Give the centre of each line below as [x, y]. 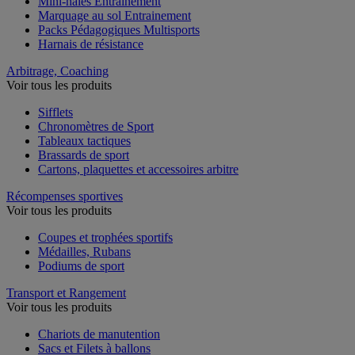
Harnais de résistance [91, 44]
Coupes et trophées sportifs [105, 237]
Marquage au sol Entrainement [115, 15]
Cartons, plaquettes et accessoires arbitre [138, 169]
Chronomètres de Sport [96, 126]
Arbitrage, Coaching [57, 71]
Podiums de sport [81, 265]
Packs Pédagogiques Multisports [119, 29]
